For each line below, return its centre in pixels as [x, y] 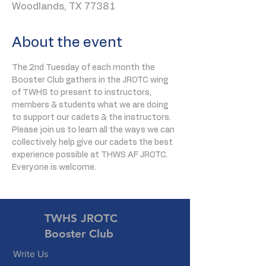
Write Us [31, 254]
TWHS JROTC [81, 218]
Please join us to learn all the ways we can [94, 130]
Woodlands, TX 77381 [64, 6]
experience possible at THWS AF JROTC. [91, 155]
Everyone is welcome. [54, 167]
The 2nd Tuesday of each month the [84, 67]
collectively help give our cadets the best [93, 142]
